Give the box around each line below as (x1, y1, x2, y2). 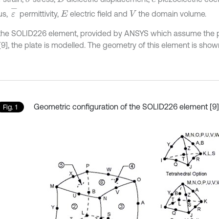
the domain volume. (136, 9, 207, 19)
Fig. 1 (3, 103, 17, 111)
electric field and (67, 9, 130, 19)
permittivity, (18, 9, 61, 19)
